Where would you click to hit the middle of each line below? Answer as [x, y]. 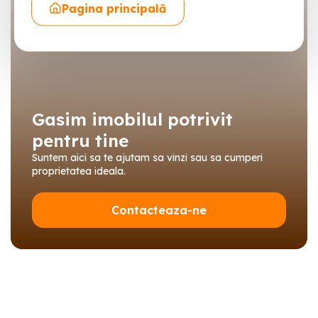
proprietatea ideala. [79, 171]
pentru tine [80, 141]
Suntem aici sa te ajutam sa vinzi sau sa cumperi [147, 158]
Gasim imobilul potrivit [132, 119]
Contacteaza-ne [159, 210]
